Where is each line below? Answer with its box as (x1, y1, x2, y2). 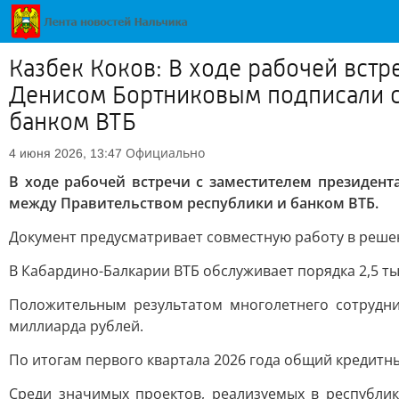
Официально (126, 144, 205, 161)
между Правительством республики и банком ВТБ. (9, 193, 379, 213)
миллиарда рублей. (9, 316, 143, 336)
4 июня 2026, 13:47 (9, 146, 122, 160)
